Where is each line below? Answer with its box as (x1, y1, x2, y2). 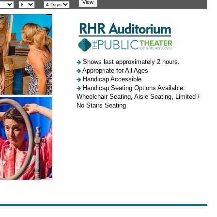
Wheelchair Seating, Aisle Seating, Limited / (77, 93, 200, 100)
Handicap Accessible (81, 76, 141, 83)
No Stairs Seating (77, 102, 126, 109)
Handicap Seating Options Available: (81, 84, 185, 92)
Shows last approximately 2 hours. (81, 58, 180, 65)
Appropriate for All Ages (81, 67, 148, 74)
